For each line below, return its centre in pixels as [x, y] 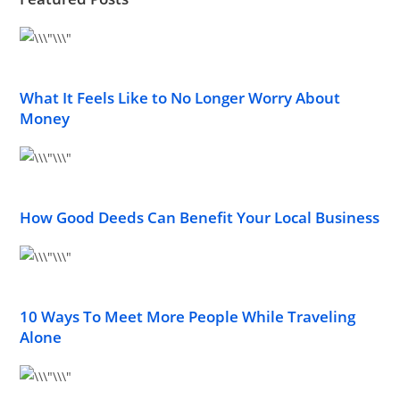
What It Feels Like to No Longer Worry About [180, 98]
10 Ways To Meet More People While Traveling [188, 317]
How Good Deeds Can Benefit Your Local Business [200, 217]
